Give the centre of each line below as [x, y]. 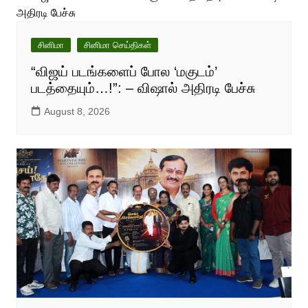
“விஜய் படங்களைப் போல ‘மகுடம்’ [124, 72]
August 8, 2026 [77, 112]
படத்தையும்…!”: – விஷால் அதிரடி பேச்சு [143, 88]
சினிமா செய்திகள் [117, 45]
